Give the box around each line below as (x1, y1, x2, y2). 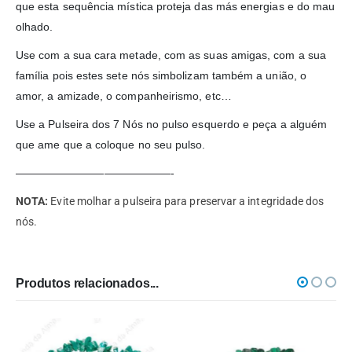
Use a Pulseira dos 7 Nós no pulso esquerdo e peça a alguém (16, 117, 328, 130)
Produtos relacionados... (16, 276, 159, 290)
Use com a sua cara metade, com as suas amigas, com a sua (16, 48, 326, 61)
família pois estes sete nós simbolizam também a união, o (16, 68, 306, 82)
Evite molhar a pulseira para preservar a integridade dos (48, 194, 324, 207)
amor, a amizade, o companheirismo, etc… (16, 89, 232, 102)
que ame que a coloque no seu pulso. (16, 137, 206, 151)
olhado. (16, 20, 53, 33)
